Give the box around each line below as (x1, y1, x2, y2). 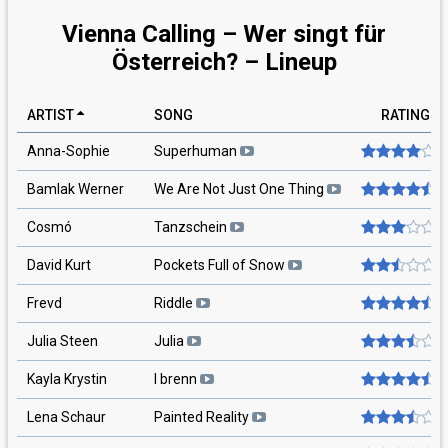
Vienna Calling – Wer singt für (62, 19, 386, 48)
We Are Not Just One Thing (154, 180, 327, 197)
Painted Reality (154, 408, 252, 425)
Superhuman (154, 142, 240, 159)
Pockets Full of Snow (154, 256, 288, 273)
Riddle (154, 294, 196, 311)
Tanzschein (154, 218, 230, 235)
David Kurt (27, 256, 91, 273)
